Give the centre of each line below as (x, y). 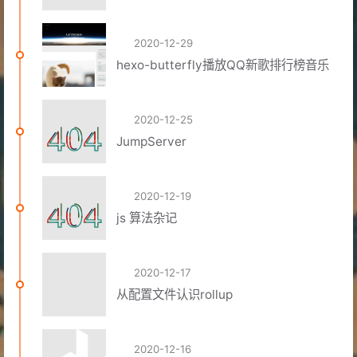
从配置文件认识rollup (175, 294)
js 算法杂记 (147, 218)
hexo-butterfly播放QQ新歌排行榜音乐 (223, 65)
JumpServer (152, 141)
